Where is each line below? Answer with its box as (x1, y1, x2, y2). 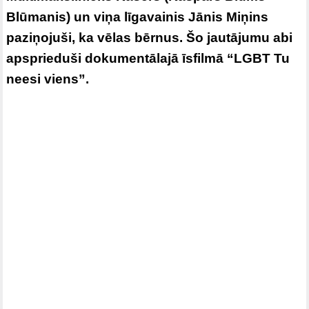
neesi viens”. (6, 71, 90, 86)
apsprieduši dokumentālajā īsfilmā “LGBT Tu (6, 50, 290, 66)
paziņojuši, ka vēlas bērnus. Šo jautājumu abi (6, 30, 293, 45)
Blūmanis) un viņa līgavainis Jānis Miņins (6, 9, 269, 24)
